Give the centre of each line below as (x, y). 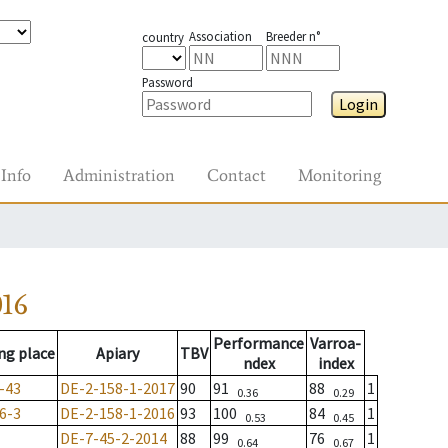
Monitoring (339, 175)
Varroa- (335, 343)
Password (167, 82)
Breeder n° (292, 36)
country (162, 37)
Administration (119, 175)
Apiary (117, 353)
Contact (236, 175)
